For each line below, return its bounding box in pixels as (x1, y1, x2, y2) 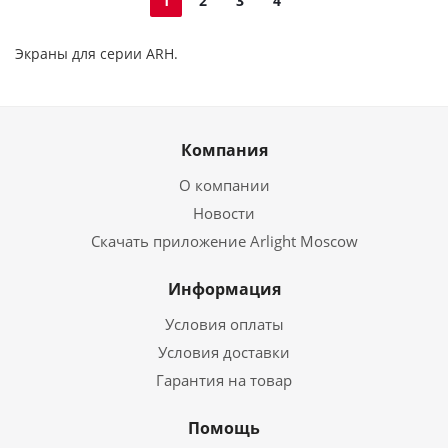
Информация (167, 278, 281, 300)
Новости (193, 203, 255, 223)
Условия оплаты (164, 314, 284, 334)
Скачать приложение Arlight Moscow (90, 231, 358, 251)
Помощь (188, 417, 260, 439)
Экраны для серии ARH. (15, 44, 178, 63)
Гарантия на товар (156, 370, 292, 390)
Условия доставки (158, 342, 290, 362)
